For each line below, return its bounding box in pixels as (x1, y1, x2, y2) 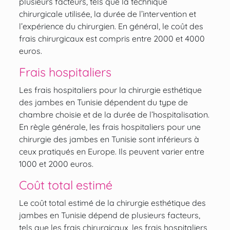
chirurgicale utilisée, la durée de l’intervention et (18, 9, 196, 20)
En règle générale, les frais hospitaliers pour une (18, 122, 201, 132)
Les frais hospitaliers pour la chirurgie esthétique (18, 85, 202, 95)
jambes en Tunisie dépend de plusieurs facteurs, (18, 210, 200, 221)
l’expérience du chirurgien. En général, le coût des (18, 21, 203, 32)
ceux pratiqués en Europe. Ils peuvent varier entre (18, 146, 204, 157)
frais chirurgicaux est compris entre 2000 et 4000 (18, 33, 205, 44)
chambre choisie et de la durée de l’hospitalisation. (18, 109, 209, 120)
